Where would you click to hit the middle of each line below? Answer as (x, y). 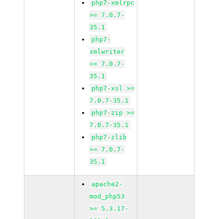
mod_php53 (107, 196)
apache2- (107, 184)
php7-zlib (109, 137)
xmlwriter (107, 52)
